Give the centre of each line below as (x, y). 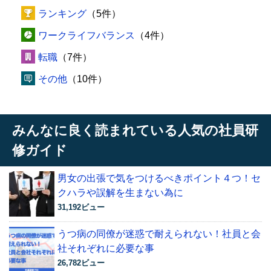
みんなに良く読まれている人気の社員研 (135, 130)
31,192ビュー (81, 207)
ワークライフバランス (87, 35)
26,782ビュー (81, 263)
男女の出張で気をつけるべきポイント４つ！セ (159, 178)
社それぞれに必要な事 (106, 248)
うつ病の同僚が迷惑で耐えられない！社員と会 (159, 234)
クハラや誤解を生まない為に (120, 193)
